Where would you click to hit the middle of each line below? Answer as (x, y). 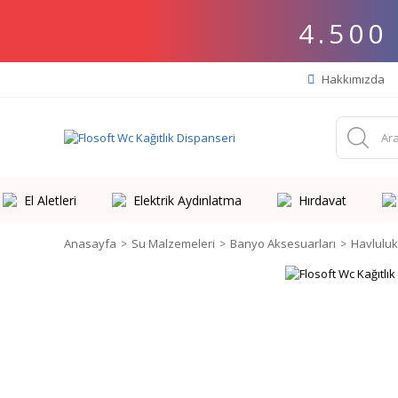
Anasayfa (90, 243)
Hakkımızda (352, 79)
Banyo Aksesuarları (283, 243)
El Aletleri (50, 200)
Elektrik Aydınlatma (187, 200)
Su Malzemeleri (173, 243)
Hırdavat (322, 200)
